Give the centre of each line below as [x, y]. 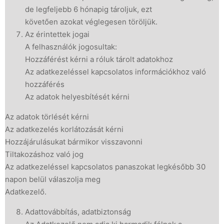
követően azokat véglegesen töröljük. [91, 22]
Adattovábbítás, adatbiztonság [78, 212]
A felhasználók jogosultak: [71, 47]
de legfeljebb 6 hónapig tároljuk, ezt [88, 9]
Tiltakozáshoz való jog [44, 154]
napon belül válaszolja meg [53, 179]
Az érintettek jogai [57, 34]
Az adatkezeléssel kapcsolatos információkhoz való [115, 72]
